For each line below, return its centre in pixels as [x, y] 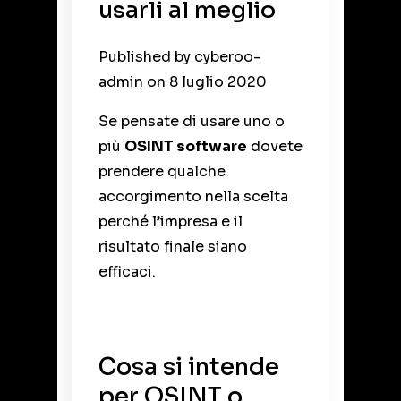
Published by [146, 56]
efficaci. [127, 271]
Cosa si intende [189, 367]
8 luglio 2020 [218, 81]
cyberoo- [227, 56]
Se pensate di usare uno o [192, 121]
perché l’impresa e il [171, 221]
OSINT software [186, 146]
